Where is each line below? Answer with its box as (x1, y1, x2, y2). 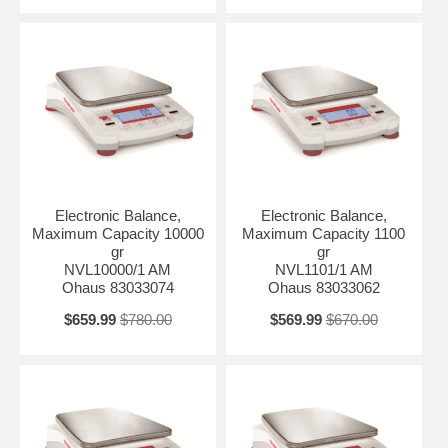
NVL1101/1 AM (274, 261, 373, 279)
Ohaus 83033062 (267, 279, 380, 297)
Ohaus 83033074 (61, 279, 174, 297)
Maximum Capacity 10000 (31, 225, 204, 243)
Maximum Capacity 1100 (242, 225, 406, 243)
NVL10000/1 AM (64, 261, 172, 279)
